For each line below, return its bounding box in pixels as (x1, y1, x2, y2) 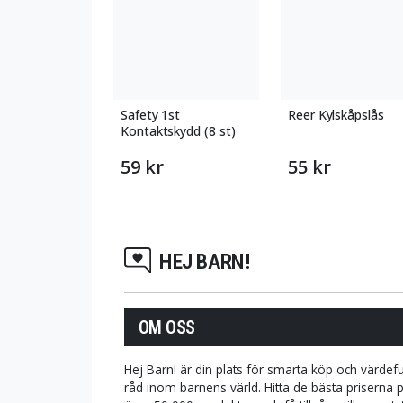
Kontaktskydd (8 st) (121, 122, 236, 139)
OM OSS (139, 316, 195, 338)
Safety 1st (121, 106, 181, 123)
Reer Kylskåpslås (288, 106, 384, 123)
